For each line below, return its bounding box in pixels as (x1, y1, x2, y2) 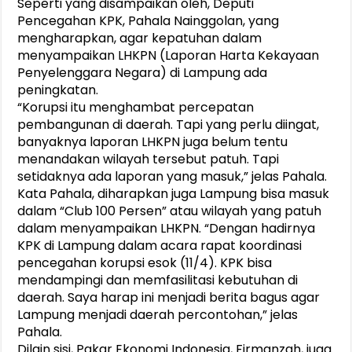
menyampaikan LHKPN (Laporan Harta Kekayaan (17, 46, 320, 65)
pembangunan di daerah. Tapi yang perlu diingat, (17, 115, 320, 134)
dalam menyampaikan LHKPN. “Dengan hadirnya (17, 219, 316, 238)
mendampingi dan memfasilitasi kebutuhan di (17, 271, 299, 290)
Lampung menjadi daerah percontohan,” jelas (17, 306, 299, 324)
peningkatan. (17, 81, 99, 100)
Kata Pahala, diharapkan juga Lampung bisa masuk (17, 185, 330, 203)
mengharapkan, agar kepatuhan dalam (17, 29, 262, 48)
